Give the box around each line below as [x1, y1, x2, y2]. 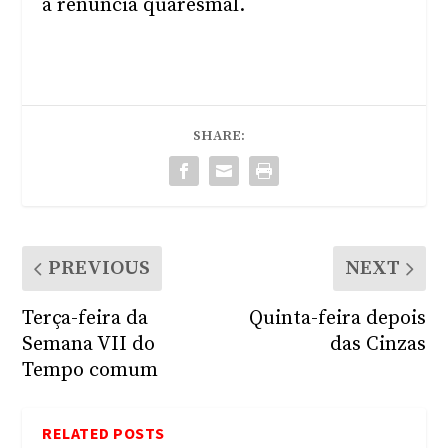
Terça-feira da [22, 306, 149, 331]
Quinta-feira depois [248, 306, 426, 331]
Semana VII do [22, 332, 156, 357]
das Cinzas [329, 332, 426, 357]
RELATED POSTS [42, 423, 165, 443]
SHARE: [193, 127, 245, 145]
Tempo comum [22, 358, 159, 383]
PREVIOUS [48, 256, 151, 281]
